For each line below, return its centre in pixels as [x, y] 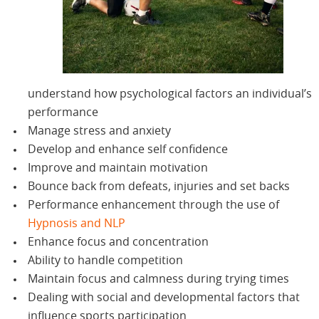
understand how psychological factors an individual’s [170, 94]
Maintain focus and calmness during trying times [159, 279]
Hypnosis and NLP [77, 224]
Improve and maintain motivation [118, 168]
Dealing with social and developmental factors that [164, 298]
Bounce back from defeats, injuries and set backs [159, 187]
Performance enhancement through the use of [154, 205]
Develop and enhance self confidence [128, 150]
